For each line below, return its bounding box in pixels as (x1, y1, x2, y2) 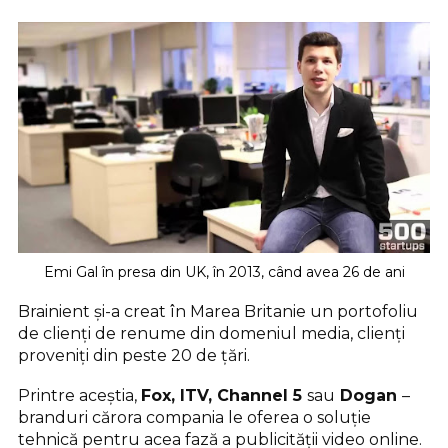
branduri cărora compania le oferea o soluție (18, 407, 371, 427)
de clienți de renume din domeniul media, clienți (18, 323, 405, 343)
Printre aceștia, (18, 385, 141, 405)
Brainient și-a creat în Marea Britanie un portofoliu (18, 301, 418, 321)
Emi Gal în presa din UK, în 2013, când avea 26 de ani (43, 262, 405, 281)
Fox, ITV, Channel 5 (141, 385, 307, 405)
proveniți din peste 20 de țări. (18, 345, 250, 365)
